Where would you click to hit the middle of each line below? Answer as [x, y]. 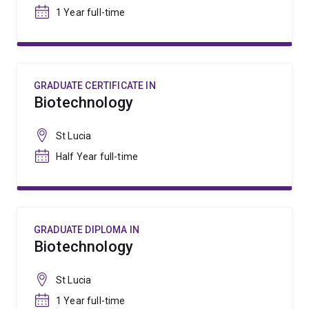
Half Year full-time [97, 157]
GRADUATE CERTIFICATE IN [95, 86]
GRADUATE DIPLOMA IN [87, 230]
